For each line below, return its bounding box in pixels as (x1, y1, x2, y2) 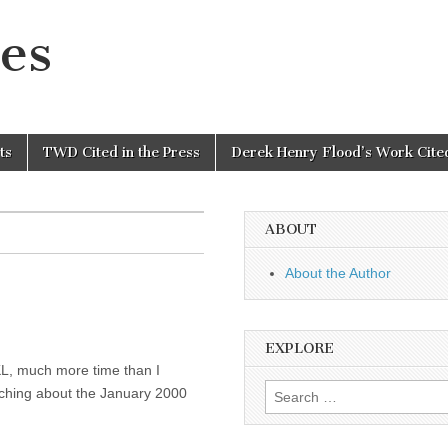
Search (264, 382, 309, 399)
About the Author (285, 265, 391, 281)
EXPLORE (265, 340, 334, 357)
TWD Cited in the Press (43, 144, 200, 161)
